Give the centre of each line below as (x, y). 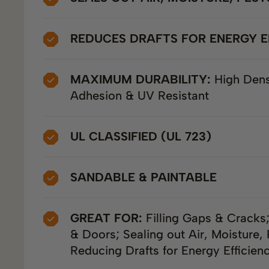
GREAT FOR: (107, 218)
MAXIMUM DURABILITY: (143, 79)
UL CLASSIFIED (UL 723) (141, 136)
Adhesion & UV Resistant (140, 95)
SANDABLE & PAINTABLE (144, 177)
